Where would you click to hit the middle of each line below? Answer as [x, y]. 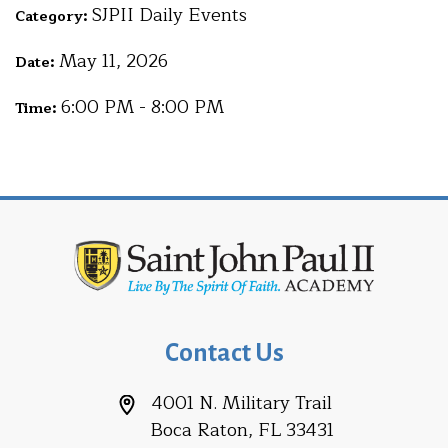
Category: [53, 16]
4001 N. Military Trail [241, 402]
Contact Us [224, 352]
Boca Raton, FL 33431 [241, 429]
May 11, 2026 [113, 61]
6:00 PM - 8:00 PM [142, 107]
